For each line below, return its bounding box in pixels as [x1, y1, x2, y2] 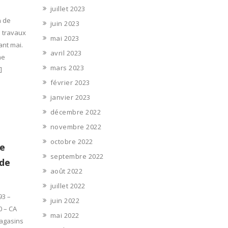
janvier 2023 [50, 93, 91, 102]
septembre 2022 [50, 152, 104, 161]
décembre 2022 [50, 107, 101, 117]
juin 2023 [50, 19, 79, 28]
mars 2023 [50, 63, 84, 72]
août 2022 [50, 166, 82, 176]
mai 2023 [50, 34, 79, 43]
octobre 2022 [50, 137, 93, 146]
